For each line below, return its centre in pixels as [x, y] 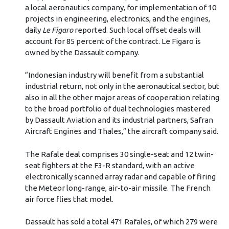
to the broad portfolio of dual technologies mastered [117, 109]
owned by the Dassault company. [82, 52]
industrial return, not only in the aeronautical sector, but [122, 86]
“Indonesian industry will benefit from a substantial [114, 75]
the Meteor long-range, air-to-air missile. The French [118, 188]
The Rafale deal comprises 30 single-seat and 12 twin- [119, 154]
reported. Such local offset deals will [137, 30]
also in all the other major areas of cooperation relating [122, 98]
